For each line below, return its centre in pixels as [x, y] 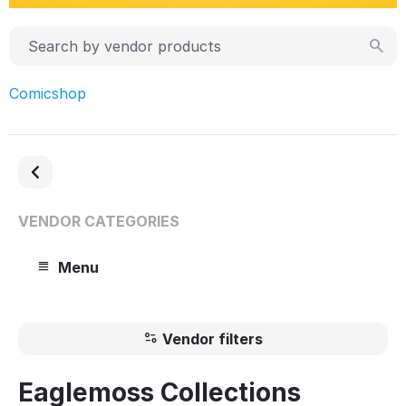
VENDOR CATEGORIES [99, 221]
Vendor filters [213, 338]
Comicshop [48, 93]
